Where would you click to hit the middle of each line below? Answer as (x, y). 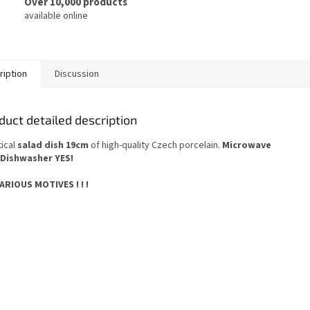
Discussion (77, 74)
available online (56, 16)
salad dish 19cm (53, 145)
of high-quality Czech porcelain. (155, 145)
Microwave (247, 145)
